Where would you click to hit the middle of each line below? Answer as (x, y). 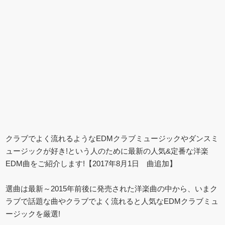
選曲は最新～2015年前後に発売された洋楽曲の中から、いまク (112, 188)
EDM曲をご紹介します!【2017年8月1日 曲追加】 (91, 163)
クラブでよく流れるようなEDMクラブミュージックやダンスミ (112, 138)
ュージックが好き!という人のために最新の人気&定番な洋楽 (107, 151)
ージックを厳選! (33, 213)
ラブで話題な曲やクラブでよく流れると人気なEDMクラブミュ (112, 201)
